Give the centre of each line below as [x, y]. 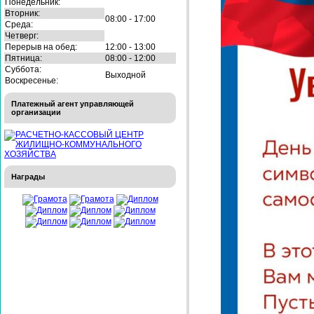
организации [36, 112]
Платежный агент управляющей [73, 103]
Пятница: [23, 58]
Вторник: [22, 13]
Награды [28, 176]
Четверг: [22, 35]
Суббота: [23, 69]
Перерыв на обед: [41, 47]
